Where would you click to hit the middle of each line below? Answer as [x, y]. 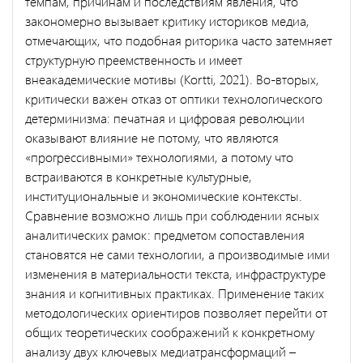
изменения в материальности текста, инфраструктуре [175, 273]
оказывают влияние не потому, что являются [152, 137]
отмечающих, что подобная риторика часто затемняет [179, 40]
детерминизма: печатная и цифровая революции [165, 117]
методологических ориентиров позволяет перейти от [176, 312]
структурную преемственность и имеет [134, 59]
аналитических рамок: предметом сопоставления [165, 234]
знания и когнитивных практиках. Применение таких [175, 293]
